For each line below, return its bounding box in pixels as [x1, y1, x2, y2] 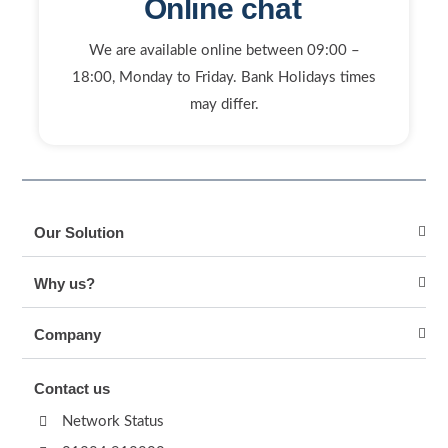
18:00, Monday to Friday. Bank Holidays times [72, 70, 376, 85]
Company [34, 326, 101, 343]
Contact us [34, 380, 110, 397]
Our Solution [34, 224, 124, 241]
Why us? [34, 275, 95, 292]
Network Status [61, 414, 164, 429]
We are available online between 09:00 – [88, 43, 360, 58]
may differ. [189, 97, 259, 112]
